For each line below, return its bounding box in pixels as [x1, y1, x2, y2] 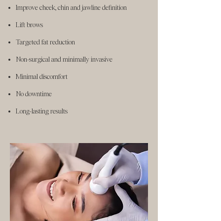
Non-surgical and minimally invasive [16, 55, 114, 63]
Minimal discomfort [16, 73, 69, 80]
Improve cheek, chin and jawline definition [16, 3, 130, 11]
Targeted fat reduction [16, 38, 76, 46]
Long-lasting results [16, 107, 69, 115]
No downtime [16, 90, 53, 98]
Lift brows [16, 21, 43, 29]
